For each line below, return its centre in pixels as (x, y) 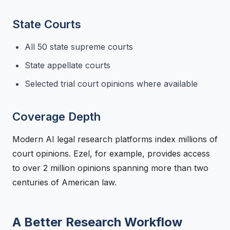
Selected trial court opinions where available (111, 83)
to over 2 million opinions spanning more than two (110, 168)
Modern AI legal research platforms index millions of (115, 139)
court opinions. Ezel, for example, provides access (111, 153)
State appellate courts (68, 65)
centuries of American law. (64, 182)
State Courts (47, 24)
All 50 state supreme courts (79, 46)
